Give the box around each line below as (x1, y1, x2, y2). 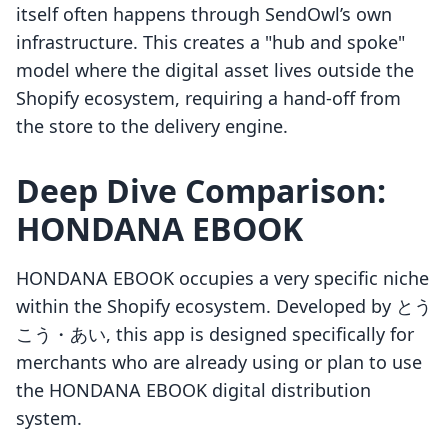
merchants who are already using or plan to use (16, 350, 422, 375)
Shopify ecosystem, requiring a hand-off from (16, 86, 401, 111)
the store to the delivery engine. (16, 114, 288, 139)
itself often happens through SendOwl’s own (16, 2, 392, 27)
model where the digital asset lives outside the (16, 58, 414, 83)
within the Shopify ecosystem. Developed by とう (16, 294, 432, 319)
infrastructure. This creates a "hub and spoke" (16, 30, 405, 55)
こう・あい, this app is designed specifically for (16, 322, 414, 347)
